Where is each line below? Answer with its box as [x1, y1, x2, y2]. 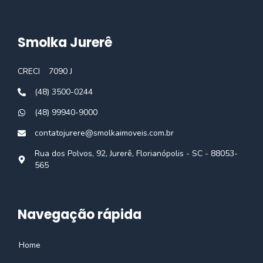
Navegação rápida [18, 205, 141, 224]
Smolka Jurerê [18, 33, 112, 52]
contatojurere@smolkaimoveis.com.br [35, 127, 174, 139]
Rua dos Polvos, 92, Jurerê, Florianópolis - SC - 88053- [35, 148, 238, 160]
